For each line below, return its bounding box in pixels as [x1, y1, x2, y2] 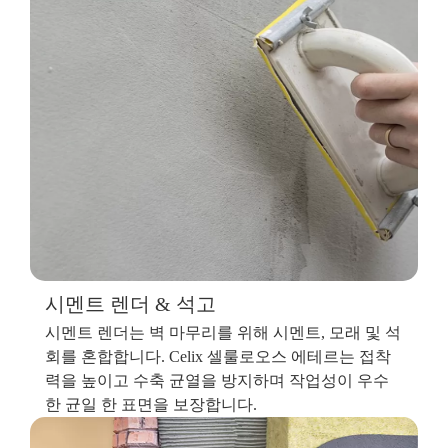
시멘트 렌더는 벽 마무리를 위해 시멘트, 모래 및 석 [45, 324, 401, 342]
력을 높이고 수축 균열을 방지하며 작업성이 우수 [45, 372, 389, 390]
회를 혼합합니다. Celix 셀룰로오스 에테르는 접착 [45, 348, 391, 366]
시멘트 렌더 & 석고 [45, 293, 216, 316]
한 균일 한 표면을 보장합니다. [45, 396, 257, 414]
